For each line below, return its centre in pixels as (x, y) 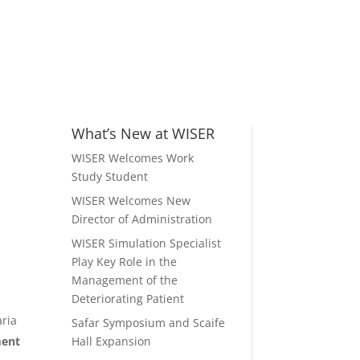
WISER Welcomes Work (133, 158)
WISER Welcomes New (131, 201)
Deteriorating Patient (131, 299)
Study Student (110, 177)
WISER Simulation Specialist (147, 243)
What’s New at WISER (143, 134)
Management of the (125, 280)
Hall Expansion (112, 342)
